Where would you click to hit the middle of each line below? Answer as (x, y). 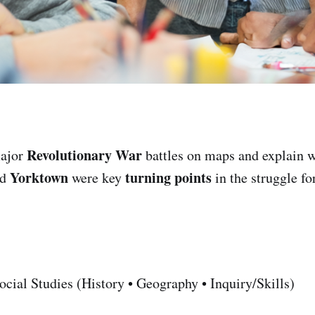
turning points (168, 177)
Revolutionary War (84, 155)
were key (97, 177)
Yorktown (39, 177)
